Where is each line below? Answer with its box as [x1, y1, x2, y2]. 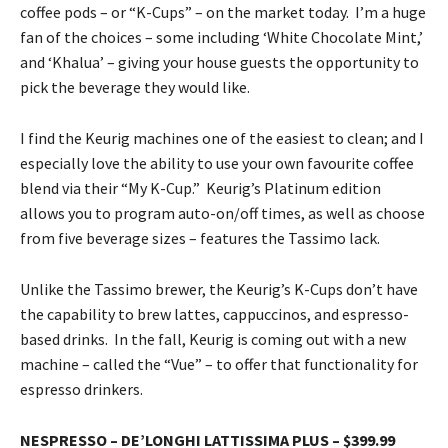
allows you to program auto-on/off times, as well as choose [20, 202, 425, 223]
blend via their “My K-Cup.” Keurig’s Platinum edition [20, 177, 381, 198]
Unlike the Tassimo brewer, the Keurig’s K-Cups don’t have [20, 278, 418, 299]
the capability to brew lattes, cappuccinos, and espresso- [20, 303, 409, 324]
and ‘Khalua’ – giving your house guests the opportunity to [20, 51, 419, 72]
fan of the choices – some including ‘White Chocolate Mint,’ [20, 26, 423, 47]
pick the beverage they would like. [20, 76, 250, 97]
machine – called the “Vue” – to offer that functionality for [20, 353, 418, 374]
